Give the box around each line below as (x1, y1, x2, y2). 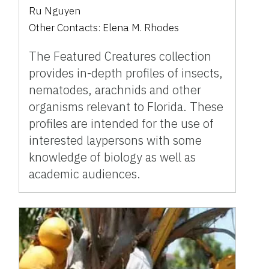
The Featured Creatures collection (29, 48, 212, 65)
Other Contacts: (29, 21, 103, 35)
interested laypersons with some (29, 132, 202, 149)
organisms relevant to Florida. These (29, 98, 224, 115)
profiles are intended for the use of (29, 115, 214, 132)
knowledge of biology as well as (29, 149, 196, 166)
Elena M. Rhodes (103, 21, 180, 35)
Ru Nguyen (29, 4, 81, 18)
